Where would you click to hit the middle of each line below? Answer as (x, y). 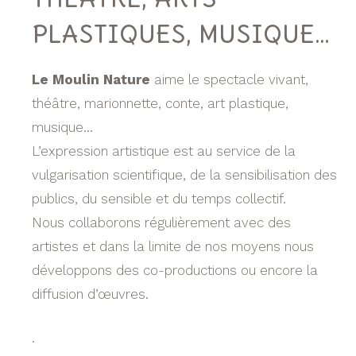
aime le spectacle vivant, (229, 79)
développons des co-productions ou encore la (175, 270)
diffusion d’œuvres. (90, 294)
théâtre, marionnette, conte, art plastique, (160, 103)
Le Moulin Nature (91, 79)
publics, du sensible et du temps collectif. (159, 198)
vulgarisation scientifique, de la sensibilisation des (184, 174)
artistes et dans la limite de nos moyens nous (173, 246)
